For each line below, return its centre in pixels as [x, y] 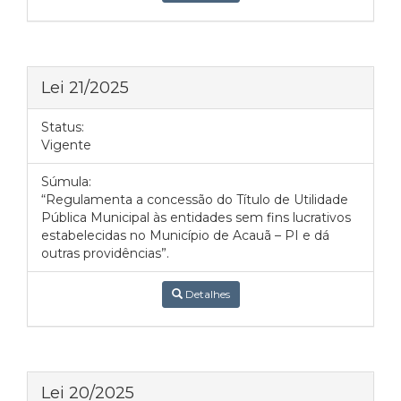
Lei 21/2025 [85, 87]
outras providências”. [105, 253]
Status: [63, 127]
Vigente [66, 145]
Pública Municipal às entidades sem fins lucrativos [196, 218]
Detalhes [206, 294]
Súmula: [66, 182]
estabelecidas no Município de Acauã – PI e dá [185, 235]
